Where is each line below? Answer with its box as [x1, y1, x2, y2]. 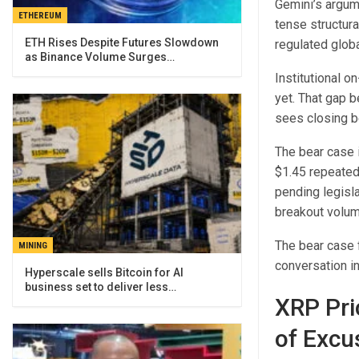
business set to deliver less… [25, 280, 176, 294]
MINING [18, 240, 47, 252]
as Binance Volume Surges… [25, 50, 175, 63]
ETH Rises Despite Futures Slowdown [25, 35, 219, 49]
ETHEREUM [18, 10, 62, 21]
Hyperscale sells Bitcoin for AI [25, 266, 184, 280]
